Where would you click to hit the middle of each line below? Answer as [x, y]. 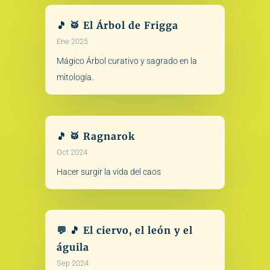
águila [73, 247]
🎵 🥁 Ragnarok [96, 136]
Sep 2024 [72, 263]
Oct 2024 [72, 152]
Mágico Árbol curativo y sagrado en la [127, 61]
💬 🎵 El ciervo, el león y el [124, 230]
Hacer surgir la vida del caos [108, 171]
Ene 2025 [72, 42]
